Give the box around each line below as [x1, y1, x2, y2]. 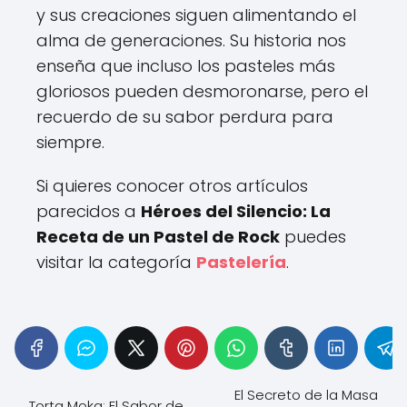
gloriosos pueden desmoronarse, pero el [36, 80, 368, 103]
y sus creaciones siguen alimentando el [36, 4, 356, 26]
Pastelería [196, 251, 286, 273]
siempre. [36, 131, 104, 154]
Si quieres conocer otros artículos [36, 174, 308, 197]
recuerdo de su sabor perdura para [36, 105, 333, 128]
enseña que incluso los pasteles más [36, 55, 335, 77]
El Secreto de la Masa [234, 385, 378, 404]
